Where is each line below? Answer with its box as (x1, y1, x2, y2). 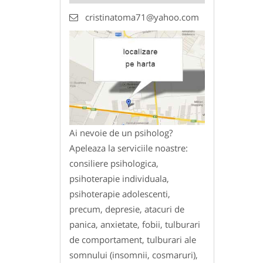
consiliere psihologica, (69, 157, 159, 169)
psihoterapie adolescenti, (69, 187, 170, 200)
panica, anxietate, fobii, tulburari (69, 218, 200, 230)
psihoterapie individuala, (69, 172, 169, 184)
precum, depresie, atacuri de (69, 203, 184, 215)
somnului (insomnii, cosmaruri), (69, 248, 198, 261)
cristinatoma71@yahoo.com (85, 11, 199, 23)
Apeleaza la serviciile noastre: (69, 141, 188, 154)
